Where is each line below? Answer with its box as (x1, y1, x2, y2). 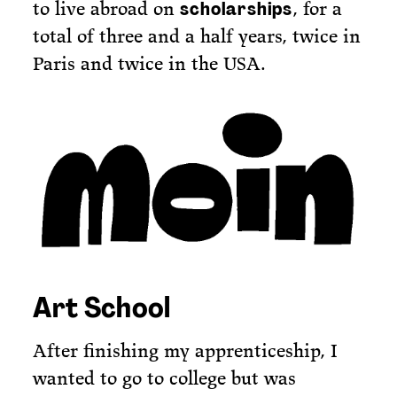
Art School (33, 289, 171, 327)
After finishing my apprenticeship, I (33, 338, 339, 362)
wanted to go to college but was (33, 365, 297, 390)
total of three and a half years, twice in (33, 24, 362, 49)
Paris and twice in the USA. (33, 51, 267, 76)
